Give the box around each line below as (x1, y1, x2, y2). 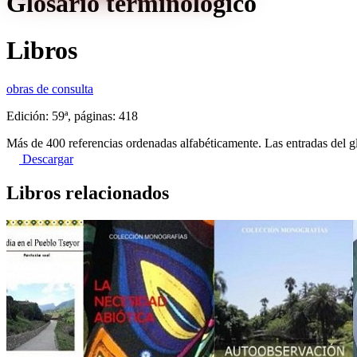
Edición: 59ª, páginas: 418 (6, 108, 138, 123)
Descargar (19, 151, 73, 166)
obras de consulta (6, 81, 93, 96)
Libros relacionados (6, 182, 169, 203)
